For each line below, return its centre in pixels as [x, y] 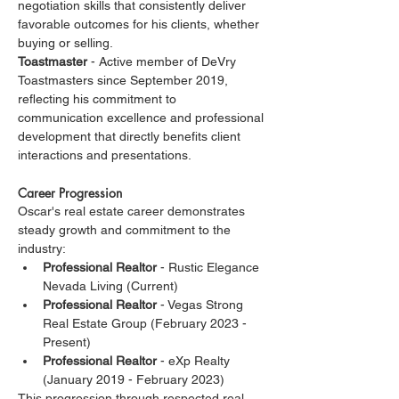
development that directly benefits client [131, 136]
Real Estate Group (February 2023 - [147, 323]
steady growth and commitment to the [126, 230]
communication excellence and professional [142, 118]
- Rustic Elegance [210, 267]
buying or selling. [65, 43]
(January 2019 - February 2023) [134, 379]
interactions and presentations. [105, 155]
